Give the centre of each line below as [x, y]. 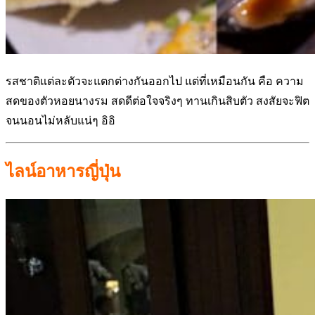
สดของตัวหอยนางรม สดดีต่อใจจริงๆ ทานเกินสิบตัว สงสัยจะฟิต [157, 101]
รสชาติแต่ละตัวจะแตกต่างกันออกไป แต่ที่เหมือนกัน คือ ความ [155, 81]
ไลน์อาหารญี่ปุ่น [63, 171]
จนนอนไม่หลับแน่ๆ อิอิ [60, 120]
